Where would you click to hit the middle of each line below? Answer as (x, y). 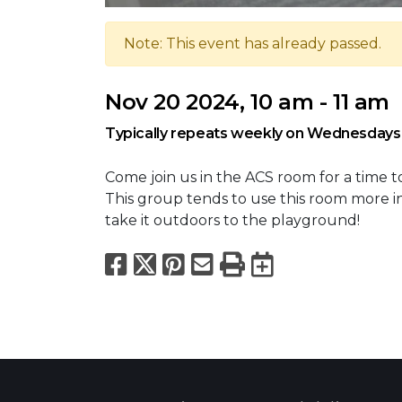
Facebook (193, 263)
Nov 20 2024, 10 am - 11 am (248, 101)
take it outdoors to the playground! (234, 220)
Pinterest (247, 263)
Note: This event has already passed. (253, 43)
